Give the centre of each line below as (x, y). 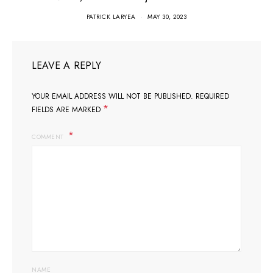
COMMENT (49, 137)
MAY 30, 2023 (167, 17)
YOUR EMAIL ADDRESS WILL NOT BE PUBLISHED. (112, 96)
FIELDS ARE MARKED (67, 110)
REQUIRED (212, 96)
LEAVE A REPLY (67, 66)
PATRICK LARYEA (111, 17)
